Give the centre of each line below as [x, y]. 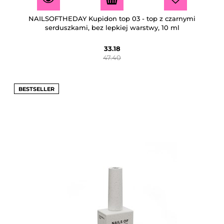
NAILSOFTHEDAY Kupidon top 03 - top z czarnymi [112, 18]
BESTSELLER [36, 89]
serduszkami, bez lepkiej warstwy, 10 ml [112, 27]
